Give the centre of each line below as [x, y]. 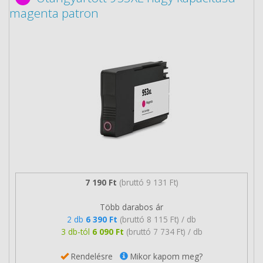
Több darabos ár [131, 207]
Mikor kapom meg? [165, 256]
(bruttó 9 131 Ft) [149, 182]
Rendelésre [94, 256]
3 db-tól [76, 231]
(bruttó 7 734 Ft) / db [164, 231]
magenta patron [54, 13]
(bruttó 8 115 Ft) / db [158, 219]
